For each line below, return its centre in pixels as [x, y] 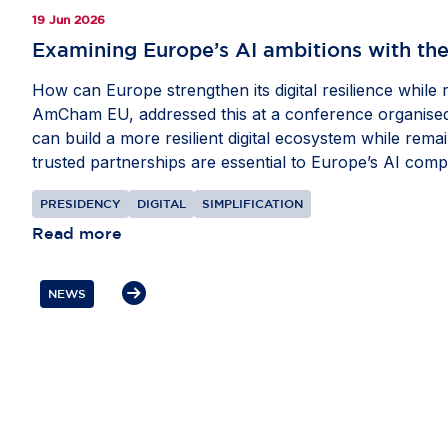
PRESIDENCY [80, 203]
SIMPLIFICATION [252, 203]
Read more [77, 232]
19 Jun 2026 [68, 19]
